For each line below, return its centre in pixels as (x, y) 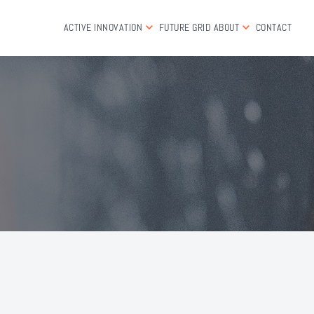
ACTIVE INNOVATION (103, 28)
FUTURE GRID (185, 28)
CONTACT (273, 28)
